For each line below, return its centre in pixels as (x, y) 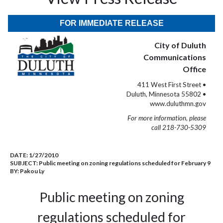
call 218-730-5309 (179, 127)
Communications (175, 57)
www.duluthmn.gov (178, 104)
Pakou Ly (32, 171)
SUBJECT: (24, 163)
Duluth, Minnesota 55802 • (166, 94)
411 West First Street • (172, 85)
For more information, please (167, 118)
